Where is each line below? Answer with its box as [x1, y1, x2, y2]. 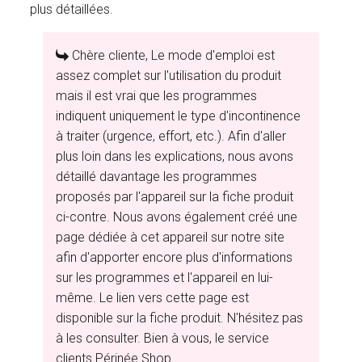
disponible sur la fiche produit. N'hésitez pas [56, 310, 304, 326]
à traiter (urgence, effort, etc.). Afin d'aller [56, 128, 287, 145]
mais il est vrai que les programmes [56, 88, 258, 104]
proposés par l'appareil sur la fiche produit [56, 189, 294, 205]
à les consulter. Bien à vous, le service [56, 330, 270, 347]
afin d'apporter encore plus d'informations [56, 250, 293, 266]
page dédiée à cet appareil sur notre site [56, 229, 285, 246]
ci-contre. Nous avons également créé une [56, 209, 298, 225]
